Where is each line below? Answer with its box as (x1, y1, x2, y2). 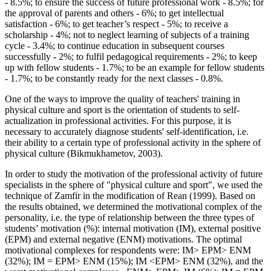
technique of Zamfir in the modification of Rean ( (5, 191, 192, 201)
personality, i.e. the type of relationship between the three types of (5, 212, 254, 223)
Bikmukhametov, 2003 (70, 148, 157, 159)
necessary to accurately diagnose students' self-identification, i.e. (5, 126, 249, 137)
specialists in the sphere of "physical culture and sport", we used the (5, 180, 263, 191)
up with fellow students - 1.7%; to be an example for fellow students (5, 62, 264, 73)
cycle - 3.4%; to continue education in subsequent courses (5, 41, 224, 51)
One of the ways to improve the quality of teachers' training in (5, 94, 240, 105)
